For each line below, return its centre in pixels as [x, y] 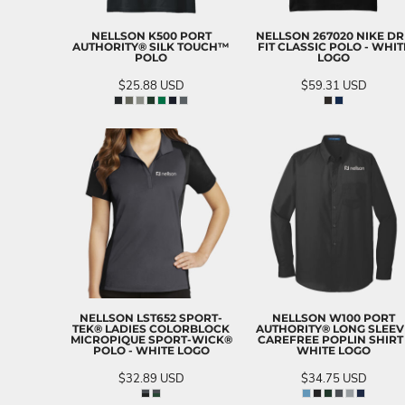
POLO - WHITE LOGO [151, 350]
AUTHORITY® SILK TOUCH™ [151, 46]
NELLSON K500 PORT [151, 35]
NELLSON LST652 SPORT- [151, 317]
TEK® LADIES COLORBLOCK [151, 328]
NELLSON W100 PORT [334, 317]
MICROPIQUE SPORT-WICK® [151, 339]
